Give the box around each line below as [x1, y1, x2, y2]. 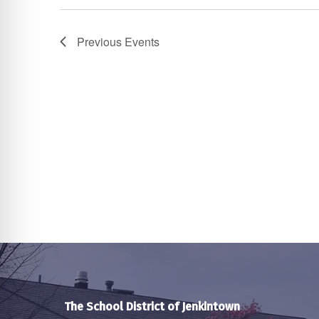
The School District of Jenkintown [64, 300, 240, 313]
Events [125, 33, 159, 50]
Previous [77, 33, 125, 50]
